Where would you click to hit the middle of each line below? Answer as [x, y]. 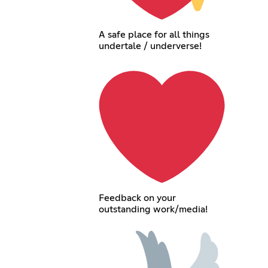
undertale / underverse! [150, 46]
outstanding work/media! [153, 210]
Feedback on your [137, 198]
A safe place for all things [154, 34]
